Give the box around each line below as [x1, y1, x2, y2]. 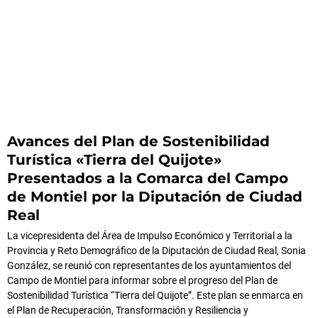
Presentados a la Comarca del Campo [7, 170, 288, 187]
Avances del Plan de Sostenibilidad [7, 133, 270, 150]
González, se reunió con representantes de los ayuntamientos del [7, 260, 291, 272]
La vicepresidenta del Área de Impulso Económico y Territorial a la [7, 230, 292, 242]
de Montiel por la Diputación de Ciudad [7, 188, 302, 206]
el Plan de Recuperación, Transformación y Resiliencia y [7, 305, 248, 317]
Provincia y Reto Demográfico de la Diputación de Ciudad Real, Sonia [7, 245, 306, 257]
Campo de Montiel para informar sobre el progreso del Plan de [7, 275, 278, 287]
